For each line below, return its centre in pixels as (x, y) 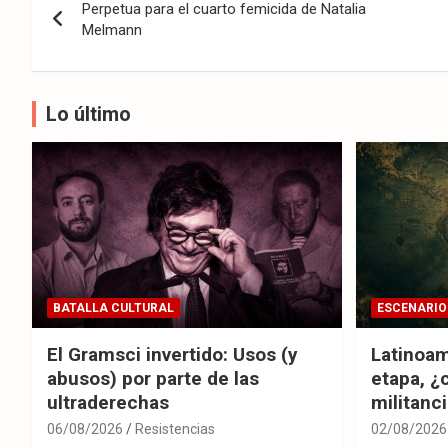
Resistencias (175, 428)
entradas (93, 70)
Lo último (88, 114)
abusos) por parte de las (153, 378)
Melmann (112, 30)
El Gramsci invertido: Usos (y (172, 354)
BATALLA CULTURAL (113, 307)
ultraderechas (108, 402)
